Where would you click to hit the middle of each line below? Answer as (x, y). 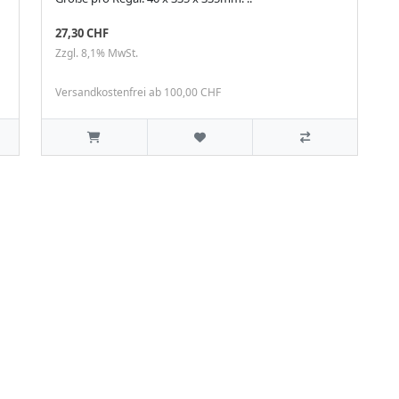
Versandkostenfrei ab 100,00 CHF (138, 93)
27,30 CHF (82, 33)
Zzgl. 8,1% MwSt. (97, 53)
